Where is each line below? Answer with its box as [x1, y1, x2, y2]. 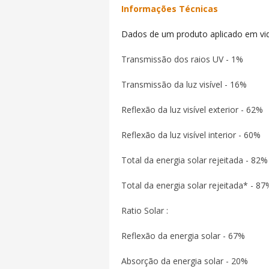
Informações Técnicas [121, 3, 218, 14]
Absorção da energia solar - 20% [121, 255, 248, 267]
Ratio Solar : [121, 205, 168, 216]
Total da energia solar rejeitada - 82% [121, 154, 268, 166]
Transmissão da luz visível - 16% [121, 79, 247, 90]
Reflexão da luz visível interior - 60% [121, 129, 261, 141]
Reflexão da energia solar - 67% [121, 230, 245, 241]
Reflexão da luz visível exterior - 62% [121, 104, 263, 115]
